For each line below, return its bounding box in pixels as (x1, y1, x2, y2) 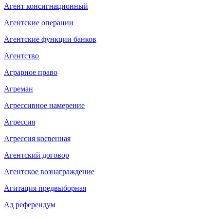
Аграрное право (4, 68, 57, 76)
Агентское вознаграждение (4, 167, 94, 176)
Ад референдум (4, 200, 55, 209)
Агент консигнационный (4, 1, 88, 10)
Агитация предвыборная (4, 183, 86, 192)
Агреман (4, 84, 33, 93)
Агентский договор (4, 150, 69, 159)
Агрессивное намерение (4, 101, 85, 109)
